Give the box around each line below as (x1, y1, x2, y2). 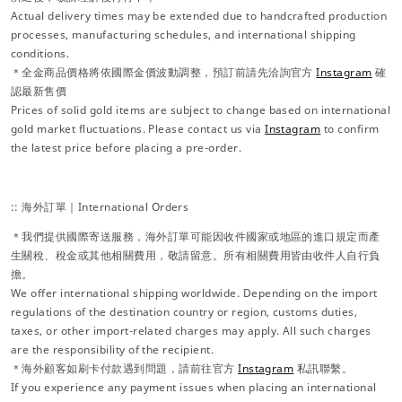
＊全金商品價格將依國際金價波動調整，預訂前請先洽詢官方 (11, 64, 317, 80)
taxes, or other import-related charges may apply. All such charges (11, 322, 371, 338)
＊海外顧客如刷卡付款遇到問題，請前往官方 (11, 360, 239, 376)
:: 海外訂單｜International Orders (11, 198, 189, 214)
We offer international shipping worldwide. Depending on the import (11, 284, 378, 301)
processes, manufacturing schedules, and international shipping (11, 26, 356, 42)
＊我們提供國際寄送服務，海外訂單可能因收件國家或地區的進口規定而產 (11, 228, 380, 244)
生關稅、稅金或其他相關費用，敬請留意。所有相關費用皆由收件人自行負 (11, 247, 380, 263)
